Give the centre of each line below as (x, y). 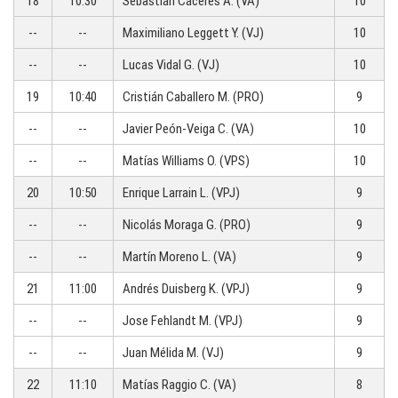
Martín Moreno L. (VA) (179, 257)
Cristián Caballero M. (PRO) (193, 97)
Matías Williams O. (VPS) (186, 161)
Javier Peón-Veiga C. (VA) (188, 129)
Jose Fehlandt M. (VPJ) (183, 321)
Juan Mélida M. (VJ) (173, 353)
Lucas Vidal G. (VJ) (171, 65)
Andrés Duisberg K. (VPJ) (186, 289)
